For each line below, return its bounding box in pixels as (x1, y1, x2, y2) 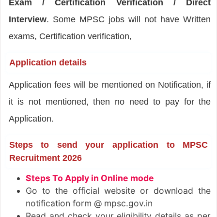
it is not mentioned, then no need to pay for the (8, 96, 211, 107)
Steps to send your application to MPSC (9, 139, 208, 150)
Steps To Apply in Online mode (25, 172, 154, 183)
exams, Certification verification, (8, 31, 132, 41)
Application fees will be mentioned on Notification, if (8, 79, 211, 90)
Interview (8, 14, 46, 24)
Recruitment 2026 (9, 153, 82, 163)
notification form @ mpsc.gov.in (25, 198, 153, 208)
